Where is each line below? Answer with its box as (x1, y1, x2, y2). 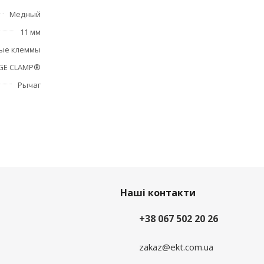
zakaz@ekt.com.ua (138, 240, 213, 253)
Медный (9, 9, 41, 19)
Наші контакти (120, 186, 196, 199)
